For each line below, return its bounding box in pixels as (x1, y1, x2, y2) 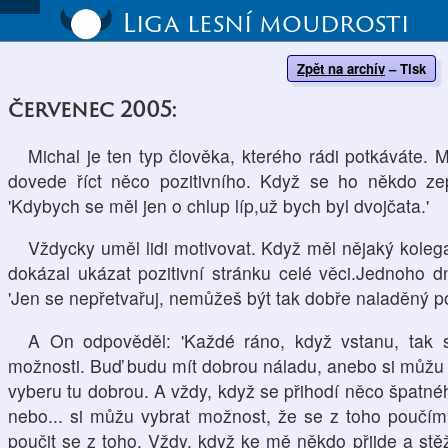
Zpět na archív (297, 59, 385, 78)
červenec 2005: (8, 93, 177, 125)
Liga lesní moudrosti (121, 3, 409, 41)
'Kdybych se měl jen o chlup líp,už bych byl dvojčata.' (8, 192, 429, 218)
